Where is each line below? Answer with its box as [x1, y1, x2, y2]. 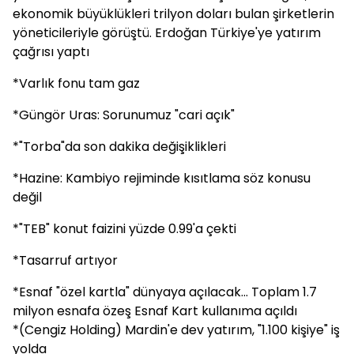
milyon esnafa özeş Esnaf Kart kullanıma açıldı [13, 302, 297, 320]
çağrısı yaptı [13, 43, 89, 61]
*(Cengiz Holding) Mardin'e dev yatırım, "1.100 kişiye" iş [13, 321, 340, 339]
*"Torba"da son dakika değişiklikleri [13, 137, 226, 156]
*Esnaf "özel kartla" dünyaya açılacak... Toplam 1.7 [13, 283, 317, 301]
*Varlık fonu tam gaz [13, 74, 140, 92]
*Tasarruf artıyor [13, 251, 118, 269]
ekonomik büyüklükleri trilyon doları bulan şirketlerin [13, 5, 334, 23]
